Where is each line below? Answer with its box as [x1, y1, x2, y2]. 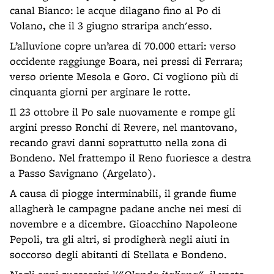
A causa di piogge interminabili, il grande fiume [10, 186, 237, 200]
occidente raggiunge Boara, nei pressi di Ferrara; [10, 54, 243, 68]
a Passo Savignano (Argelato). [10, 166, 156, 180]
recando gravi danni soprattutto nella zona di [10, 135, 227, 149]
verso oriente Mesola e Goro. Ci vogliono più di [10, 69, 239, 83]
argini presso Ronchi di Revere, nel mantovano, [10, 120, 237, 134]
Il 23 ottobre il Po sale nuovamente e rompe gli [10, 105, 235, 119]
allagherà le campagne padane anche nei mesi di [10, 201, 242, 215]
